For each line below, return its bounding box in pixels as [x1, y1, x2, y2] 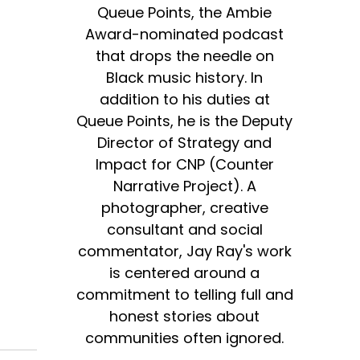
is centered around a [109, 263, 260, 284]
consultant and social [106, 219, 263, 240]
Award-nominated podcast [85, 24, 284, 45]
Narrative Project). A [112, 176, 256, 197]
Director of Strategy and [97, 133, 272, 153]
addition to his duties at [99, 89, 270, 110]
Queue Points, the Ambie [97, 2, 272, 23]
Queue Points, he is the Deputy [76, 111, 293, 132]
